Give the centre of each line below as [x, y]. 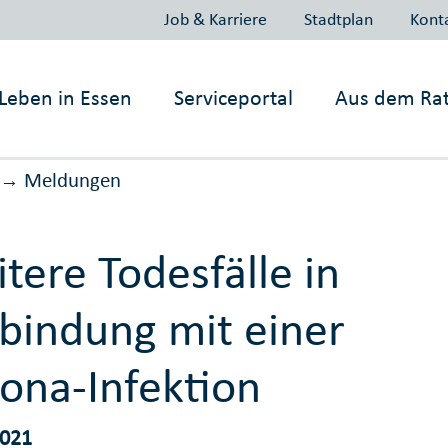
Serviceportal [234, 97]
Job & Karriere [215, 18]
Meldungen [72, 180]
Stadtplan [338, 18]
